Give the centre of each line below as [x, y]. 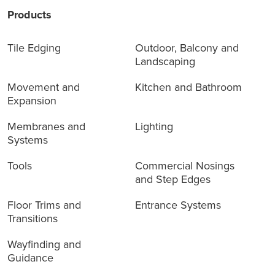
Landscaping [165, 62]
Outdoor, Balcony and [187, 48]
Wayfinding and [44, 245]
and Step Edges [172, 180]
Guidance [30, 258]
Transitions [33, 219]
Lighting [154, 127]
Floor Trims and [44, 205]
